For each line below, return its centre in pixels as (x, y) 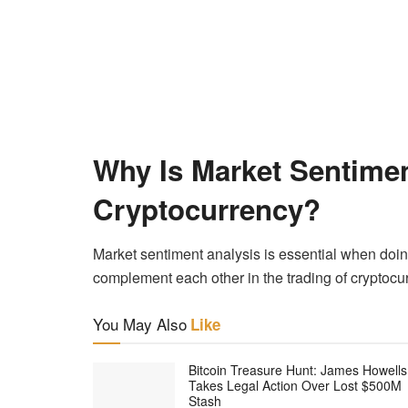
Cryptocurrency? (207, 209)
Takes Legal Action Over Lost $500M (295, 386)
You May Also (140, 324)
